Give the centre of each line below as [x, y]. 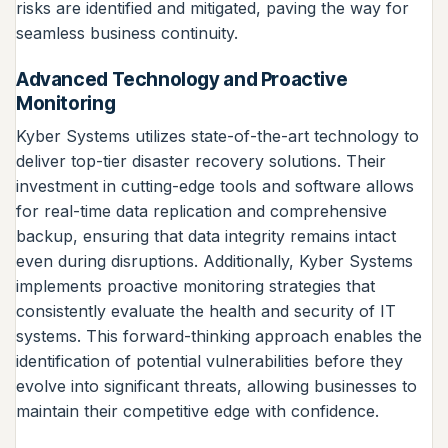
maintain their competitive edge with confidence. [197, 411]
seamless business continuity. [127, 32]
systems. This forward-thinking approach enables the [219, 336]
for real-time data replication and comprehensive [201, 211]
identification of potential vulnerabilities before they [209, 361]
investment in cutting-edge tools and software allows [215, 186]
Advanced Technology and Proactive [182, 78]
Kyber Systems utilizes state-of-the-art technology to [217, 136]
